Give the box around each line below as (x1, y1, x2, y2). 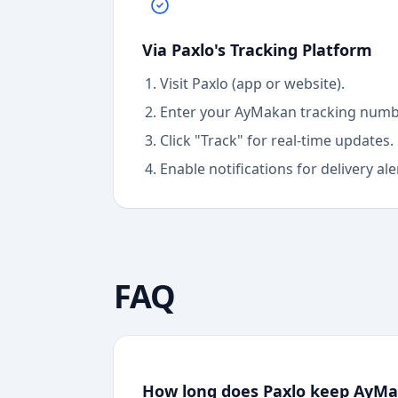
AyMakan (235, 102, 297, 122)
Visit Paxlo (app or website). (160, 74, 345, 93)
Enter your (160, 102, 235, 122)
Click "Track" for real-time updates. (160, 131, 394, 150)
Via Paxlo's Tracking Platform (142, 39, 372, 60)
